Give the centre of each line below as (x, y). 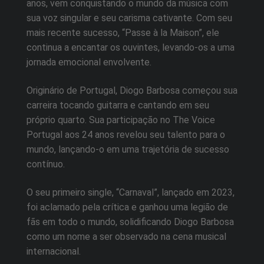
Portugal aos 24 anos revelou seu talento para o (126, 134)
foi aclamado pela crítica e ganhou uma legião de (127, 207)
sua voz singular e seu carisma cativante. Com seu (129, 18)
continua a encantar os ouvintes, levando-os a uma (131, 48)
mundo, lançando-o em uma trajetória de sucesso (128, 149)
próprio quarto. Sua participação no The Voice (121, 120)
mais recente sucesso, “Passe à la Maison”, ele (123, 33)
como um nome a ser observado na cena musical (126, 236)
